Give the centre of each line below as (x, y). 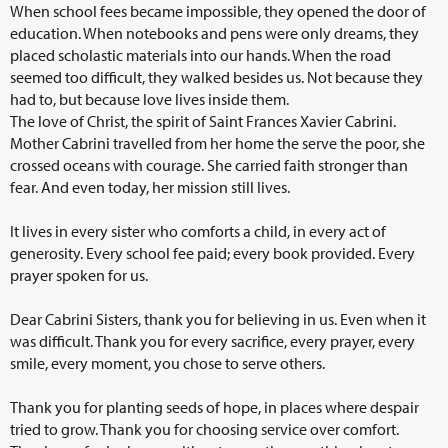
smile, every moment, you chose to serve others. (167, 362)
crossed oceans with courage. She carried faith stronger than (209, 164)
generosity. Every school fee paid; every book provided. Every (212, 252)
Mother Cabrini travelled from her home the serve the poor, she (217, 142)
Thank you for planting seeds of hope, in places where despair (214, 406)
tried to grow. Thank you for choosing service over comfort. (204, 428)
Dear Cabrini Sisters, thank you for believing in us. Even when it (218, 318)
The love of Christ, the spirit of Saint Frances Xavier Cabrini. (203, 120)
